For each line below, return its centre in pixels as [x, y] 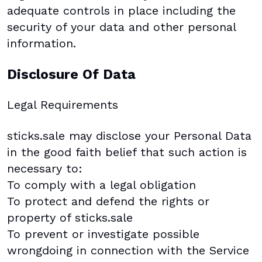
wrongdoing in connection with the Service [128, 250]
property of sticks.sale [70, 217]
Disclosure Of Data [71, 75]
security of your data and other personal [121, 27]
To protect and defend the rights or [108, 201]
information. [42, 44]
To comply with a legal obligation [101, 185]
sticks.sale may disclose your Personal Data [129, 135]
